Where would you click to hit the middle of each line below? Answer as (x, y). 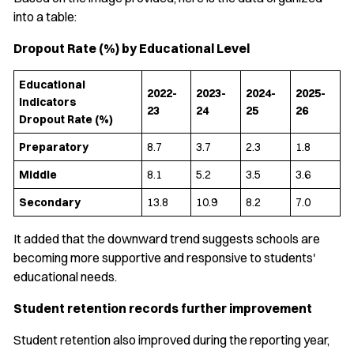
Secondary (50, 203)
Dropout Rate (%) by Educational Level (132, 49)
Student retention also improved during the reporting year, (171, 340)
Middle (38, 175)
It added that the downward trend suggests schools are (167, 239)
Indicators (48, 102)
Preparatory (54, 147)
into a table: (45, 17)
